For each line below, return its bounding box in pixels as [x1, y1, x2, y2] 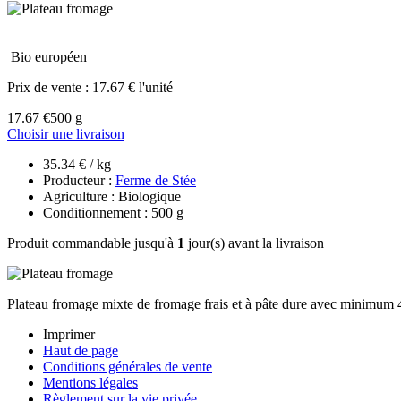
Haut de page [43, 342, 118, 358]
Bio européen [11, 48, 87, 64]
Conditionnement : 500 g [43, 204, 183, 220]
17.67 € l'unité [92, 79, 173, 95]
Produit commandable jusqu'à [7, 235, 177, 251]
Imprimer [43, 326, 95, 342]
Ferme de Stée [115, 172, 196, 188]
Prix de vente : [7, 79, 92, 95]
